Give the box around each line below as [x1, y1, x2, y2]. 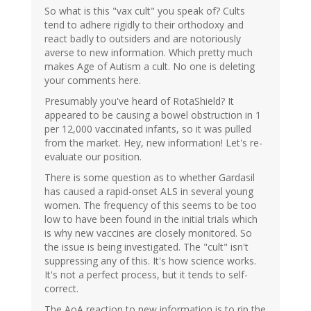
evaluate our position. [44, 150, 142, 164]
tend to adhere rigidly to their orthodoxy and [44, 18, 244, 32]
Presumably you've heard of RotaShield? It [44, 94, 234, 108]
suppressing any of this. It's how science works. [44, 254, 256, 268]
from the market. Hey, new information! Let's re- [44, 136, 262, 150]
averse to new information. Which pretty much [44, 46, 253, 60]
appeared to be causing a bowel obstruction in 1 [44, 108, 261, 122]
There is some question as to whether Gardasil [44, 171, 255, 185]
